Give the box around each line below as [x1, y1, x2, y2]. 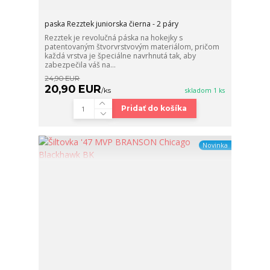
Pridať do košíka [121, 104, 187, 113]
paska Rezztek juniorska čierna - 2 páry [45, 18, 179, 29]
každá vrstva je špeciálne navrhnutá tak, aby [45, 50, 196, 61]
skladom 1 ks [185, 86, 225, 95]
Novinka [202, 141, 228, 150]
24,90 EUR [45, 74, 80, 83]
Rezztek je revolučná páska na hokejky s [45, 32, 183, 43]
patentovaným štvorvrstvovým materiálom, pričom [45, 41, 220, 52]
